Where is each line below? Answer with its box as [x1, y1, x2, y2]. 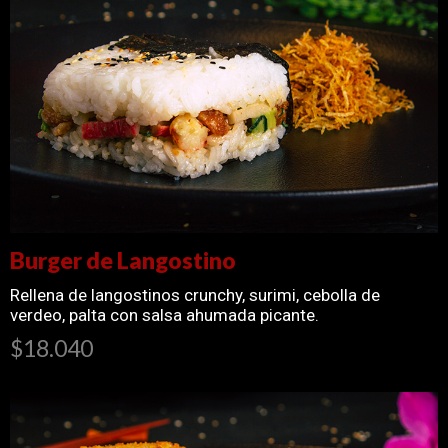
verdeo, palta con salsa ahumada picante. [10, 304, 319, 325]
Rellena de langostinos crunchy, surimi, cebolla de [10, 284, 380, 305]
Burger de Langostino [10, 245, 236, 274]
